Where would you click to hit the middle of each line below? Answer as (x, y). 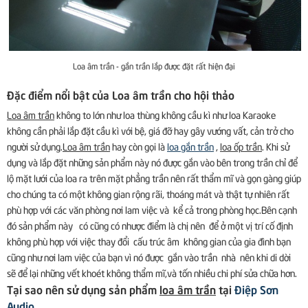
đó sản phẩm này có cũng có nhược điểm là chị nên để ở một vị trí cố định (150, 225)
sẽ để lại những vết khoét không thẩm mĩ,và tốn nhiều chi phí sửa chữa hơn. (152, 272)
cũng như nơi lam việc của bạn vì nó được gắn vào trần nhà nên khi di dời (149, 256)
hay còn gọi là (139, 146)
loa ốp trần (241, 146)
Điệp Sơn (256, 288)
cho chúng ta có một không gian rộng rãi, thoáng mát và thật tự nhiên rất (148, 193)
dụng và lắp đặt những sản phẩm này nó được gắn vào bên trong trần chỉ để (152, 162)
